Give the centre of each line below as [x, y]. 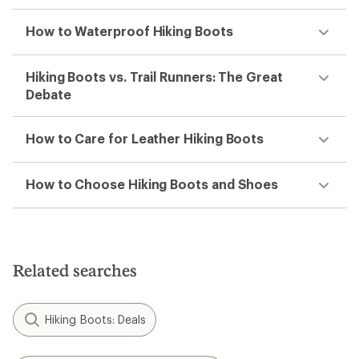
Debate [48, 94]
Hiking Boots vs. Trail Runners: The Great [154, 76]
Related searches [75, 270]
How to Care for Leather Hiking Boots [145, 138]
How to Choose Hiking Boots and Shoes [152, 184]
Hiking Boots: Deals [96, 319]
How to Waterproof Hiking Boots [129, 30]
